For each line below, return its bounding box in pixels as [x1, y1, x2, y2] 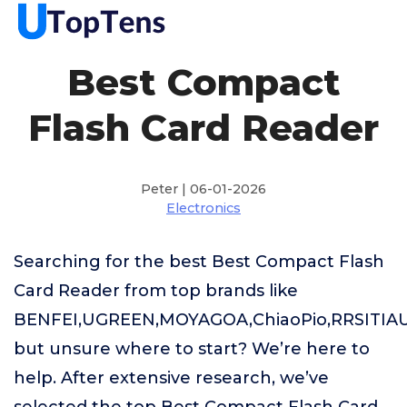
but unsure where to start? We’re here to [14, 339, 370, 359]
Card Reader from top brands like [14, 281, 298, 301]
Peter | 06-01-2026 [141, 181, 266, 197]
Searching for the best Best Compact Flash [14, 252, 384, 272]
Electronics [166, 200, 241, 216]
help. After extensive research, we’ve [14, 368, 329, 388]
